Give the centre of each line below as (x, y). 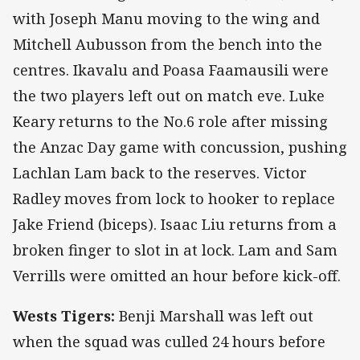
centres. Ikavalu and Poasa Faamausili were (171, 70)
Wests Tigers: (64, 316)
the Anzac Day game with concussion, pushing (180, 147)
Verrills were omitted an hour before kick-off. (179, 276)
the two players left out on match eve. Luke (169, 96)
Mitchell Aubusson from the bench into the (168, 45)
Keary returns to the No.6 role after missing (170, 122)
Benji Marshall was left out (214, 316)
